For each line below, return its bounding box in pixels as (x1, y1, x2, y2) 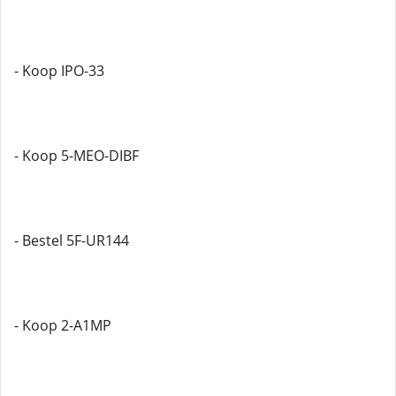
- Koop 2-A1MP (14, 316, 111, 335)
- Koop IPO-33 (14, 61, 104, 80)
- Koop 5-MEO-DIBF (14, 146, 139, 165)
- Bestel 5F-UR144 (14, 231, 129, 250)
